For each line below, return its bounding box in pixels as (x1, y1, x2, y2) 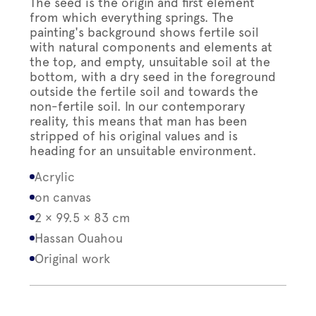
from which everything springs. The (30, 10, 234, 25)
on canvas (35, 190, 92, 205)
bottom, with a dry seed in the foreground (30, 69, 276, 84)
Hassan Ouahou (35, 231, 123, 245)
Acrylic (35, 169, 75, 184)
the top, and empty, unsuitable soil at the (30, 54, 271, 69)
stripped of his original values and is (30, 128, 238, 143)
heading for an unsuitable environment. (30, 143, 257, 158)
